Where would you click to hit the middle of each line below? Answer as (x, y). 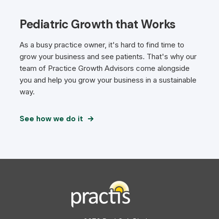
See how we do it (51, 119)
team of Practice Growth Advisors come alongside (105, 68)
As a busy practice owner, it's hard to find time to (102, 45)
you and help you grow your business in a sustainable (108, 80)
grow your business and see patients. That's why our (108, 57)
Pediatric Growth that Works (98, 24)
